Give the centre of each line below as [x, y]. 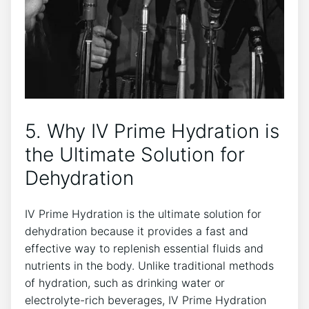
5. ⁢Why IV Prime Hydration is [152, 131]
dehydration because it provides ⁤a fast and [137, 231]
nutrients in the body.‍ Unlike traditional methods [149, 266]
